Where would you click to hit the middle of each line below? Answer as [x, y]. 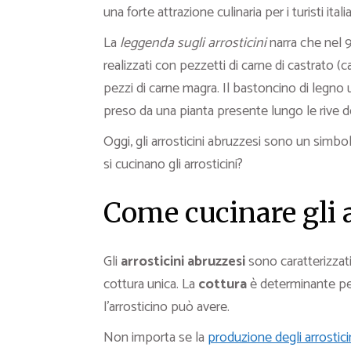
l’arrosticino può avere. [166, 307]
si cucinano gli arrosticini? [173, 165]
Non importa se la [156, 338]
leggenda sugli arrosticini [193, 43]
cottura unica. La [151, 284]
